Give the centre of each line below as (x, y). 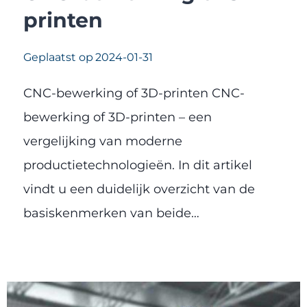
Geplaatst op (58, 57)
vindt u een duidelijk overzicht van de (139, 189)
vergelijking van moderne (103, 141)
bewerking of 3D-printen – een (118, 117)
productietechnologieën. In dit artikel (138, 165)
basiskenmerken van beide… (111, 213)
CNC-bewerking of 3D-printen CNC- (134, 93)
